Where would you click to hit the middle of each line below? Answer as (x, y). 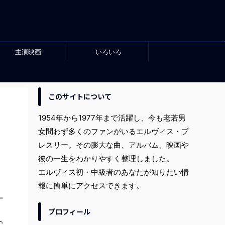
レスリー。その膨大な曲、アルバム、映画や (114, 145)
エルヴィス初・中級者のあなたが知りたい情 (114, 172)
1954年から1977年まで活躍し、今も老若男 (112, 118)
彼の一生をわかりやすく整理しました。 (106, 158)
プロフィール (69, 211)
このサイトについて (80, 96)
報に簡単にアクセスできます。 (91, 186)
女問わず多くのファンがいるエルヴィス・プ (114, 131)
